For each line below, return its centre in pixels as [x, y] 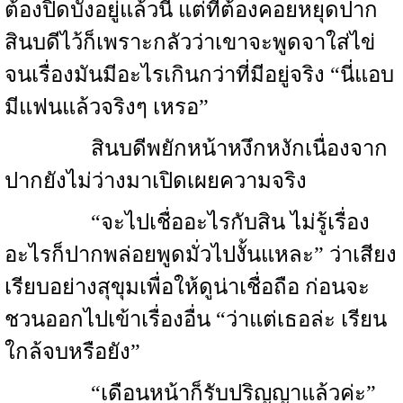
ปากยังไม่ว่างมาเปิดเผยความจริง [156, 181]
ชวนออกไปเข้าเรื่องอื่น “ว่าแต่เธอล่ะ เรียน [196, 319]
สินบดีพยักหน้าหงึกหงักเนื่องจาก [196, 148]
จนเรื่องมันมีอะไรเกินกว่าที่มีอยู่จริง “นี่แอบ [199, 75]
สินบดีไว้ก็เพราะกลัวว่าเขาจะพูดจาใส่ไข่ [190, 42]
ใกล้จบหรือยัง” [72, 352]
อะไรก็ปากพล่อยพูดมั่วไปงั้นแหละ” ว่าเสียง [201, 255]
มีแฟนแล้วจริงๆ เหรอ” [107, 107]
